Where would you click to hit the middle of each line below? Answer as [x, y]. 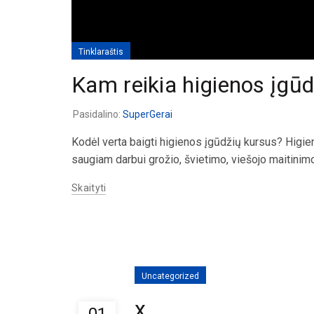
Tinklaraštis [101, 52]
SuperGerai [148, 114]
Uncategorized [170, 276]
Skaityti [89, 187]
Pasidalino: [98, 114]
